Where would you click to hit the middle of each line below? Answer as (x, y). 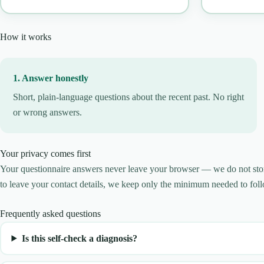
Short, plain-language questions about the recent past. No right (128, 97)
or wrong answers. (47, 112)
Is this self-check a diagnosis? (79, 238)
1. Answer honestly (51, 78)
